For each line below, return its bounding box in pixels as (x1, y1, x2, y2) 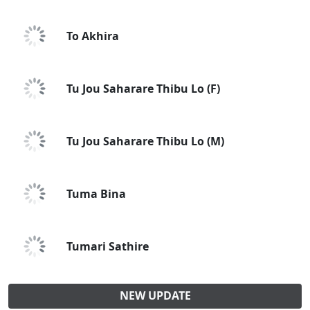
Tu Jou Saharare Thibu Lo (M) (66, 134, 224, 149)
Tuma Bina (66, 186, 126, 201)
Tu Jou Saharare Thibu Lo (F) (66, 81, 220, 96)
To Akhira (66, 28, 119, 44)
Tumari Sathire (66, 239, 149, 254)
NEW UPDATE (119, 288, 191, 303)
